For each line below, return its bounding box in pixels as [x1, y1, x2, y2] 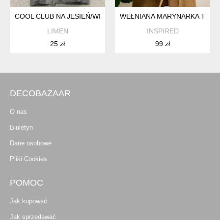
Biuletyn [10, 123, 33, 131]
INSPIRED [146, 27, 179, 35]
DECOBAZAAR [10, 88, 71, 98]
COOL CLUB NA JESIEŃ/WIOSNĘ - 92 [15, 12, 134, 20]
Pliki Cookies [10, 155, 47, 163]
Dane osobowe [10, 139, 52, 147]
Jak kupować [10, 197, 47, 205]
